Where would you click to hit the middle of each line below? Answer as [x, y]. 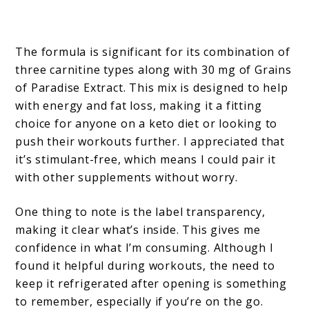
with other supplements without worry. [127, 178]
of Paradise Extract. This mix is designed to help [152, 88]
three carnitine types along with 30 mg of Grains [153, 70]
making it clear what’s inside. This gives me [138, 230]
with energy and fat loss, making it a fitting [139, 106]
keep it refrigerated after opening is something [151, 284]
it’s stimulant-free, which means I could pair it [146, 160]
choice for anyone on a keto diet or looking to [147, 124]
